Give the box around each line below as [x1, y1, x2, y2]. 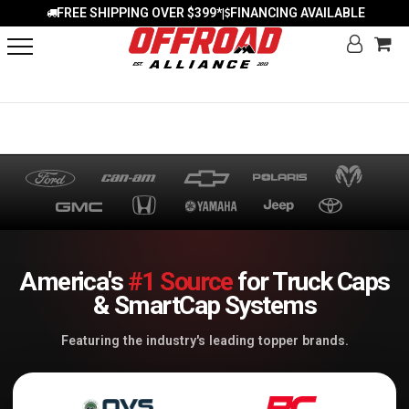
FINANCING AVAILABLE [229, 5, 365, 20]
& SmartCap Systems [92, 290, 317, 320]
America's [19, 267, 128, 297]
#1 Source [127, 267, 233, 297]
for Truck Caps [232, 267, 390, 297]
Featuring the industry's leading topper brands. [60, 333, 349, 348]
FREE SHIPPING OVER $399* [56, 5, 222, 20]
